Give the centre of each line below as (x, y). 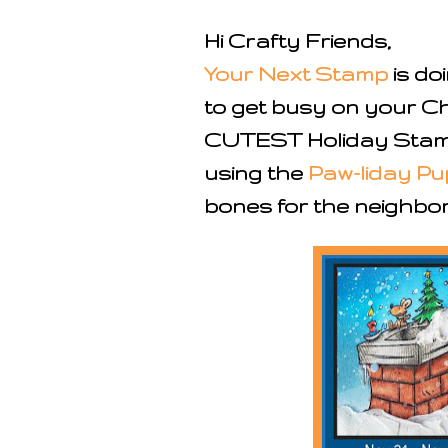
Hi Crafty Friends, (297, 40)
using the (256, 172)
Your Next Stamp (296, 73)
